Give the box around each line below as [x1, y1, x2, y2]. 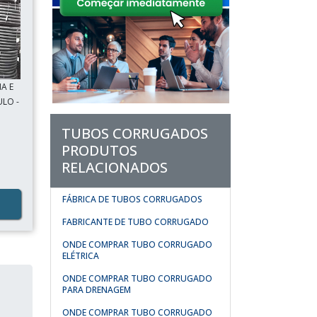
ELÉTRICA [62, 250, 99, 262]
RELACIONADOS [62, 158, 168, 177]
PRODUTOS [62, 141, 137, 160]
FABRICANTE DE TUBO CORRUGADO [62, 216, 209, 228]
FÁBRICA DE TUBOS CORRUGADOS [62, 193, 202, 205]
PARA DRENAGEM [62, 284, 131, 296]
